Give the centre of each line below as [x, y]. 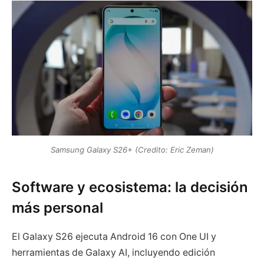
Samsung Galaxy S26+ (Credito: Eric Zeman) [132, 150]
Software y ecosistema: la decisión [130, 187]
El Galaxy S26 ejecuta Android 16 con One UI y [114, 236]
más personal [57, 207]
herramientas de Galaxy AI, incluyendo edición [113, 252]
